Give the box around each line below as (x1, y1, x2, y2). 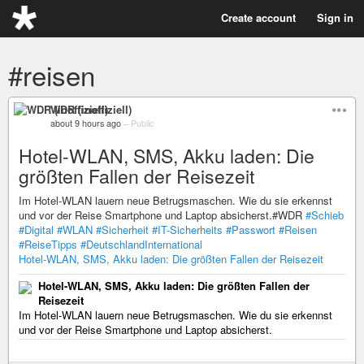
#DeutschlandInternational (80, 236, 202, 252)
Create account (221, 10, 296, 25)
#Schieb (305, 207, 344, 223)
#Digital (19, 222, 54, 237)
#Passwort (226, 222, 275, 237)
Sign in (317, 10, 353, 25)
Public (131, 117, 154, 129)
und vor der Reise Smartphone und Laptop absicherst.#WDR (19, 207, 305, 223)
